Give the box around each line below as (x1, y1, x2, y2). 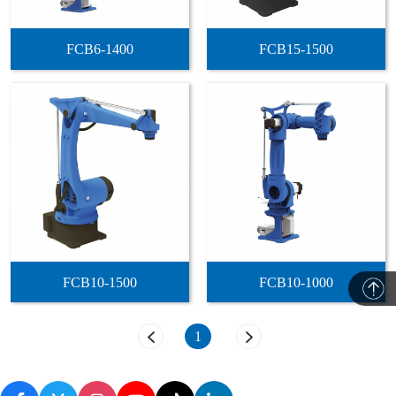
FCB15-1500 (258, 42, 333, 57)
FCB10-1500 (63, 274, 138, 290)
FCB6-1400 (66, 42, 134, 57)
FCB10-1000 (258, 274, 333, 290)
